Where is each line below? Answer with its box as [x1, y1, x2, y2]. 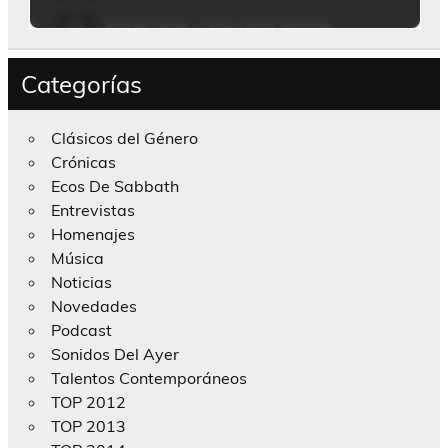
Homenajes [50, 224, 135, 245]
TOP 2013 [50, 416, 126, 437]
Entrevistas [50, 200, 135, 221]
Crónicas [50, 152, 116, 173]
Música [50, 248, 104, 269]
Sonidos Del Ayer [50, 344, 179, 365]
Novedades [50, 296, 137, 317]
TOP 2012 [50, 392, 126, 413]
